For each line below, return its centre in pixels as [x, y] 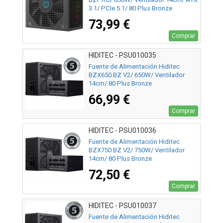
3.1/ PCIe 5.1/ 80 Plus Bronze [130, 8]
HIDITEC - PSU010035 [122, 56]
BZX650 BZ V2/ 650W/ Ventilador [137, 75]
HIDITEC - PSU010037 [122, 206]
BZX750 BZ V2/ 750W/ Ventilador [137, 150]
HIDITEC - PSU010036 [122, 131]
